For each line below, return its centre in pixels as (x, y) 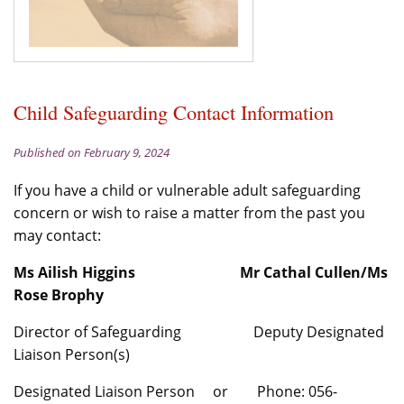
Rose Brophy (59, 295)
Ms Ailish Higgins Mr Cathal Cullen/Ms (201, 273)
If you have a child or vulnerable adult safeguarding (187, 191)
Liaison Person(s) (72, 355)
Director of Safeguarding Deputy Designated (199, 332)
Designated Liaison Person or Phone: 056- (175, 392)
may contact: (57, 236)
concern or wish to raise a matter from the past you (189, 213)
